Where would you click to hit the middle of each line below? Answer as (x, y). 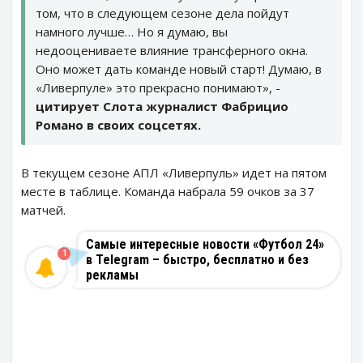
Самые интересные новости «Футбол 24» (205, 245)
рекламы (112, 275)
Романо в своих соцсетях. (118, 125)
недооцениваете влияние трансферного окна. (172, 51)
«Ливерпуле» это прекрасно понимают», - (158, 88)
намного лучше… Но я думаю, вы (132, 32)
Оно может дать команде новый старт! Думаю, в (179, 69)
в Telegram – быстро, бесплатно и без (197, 260)
